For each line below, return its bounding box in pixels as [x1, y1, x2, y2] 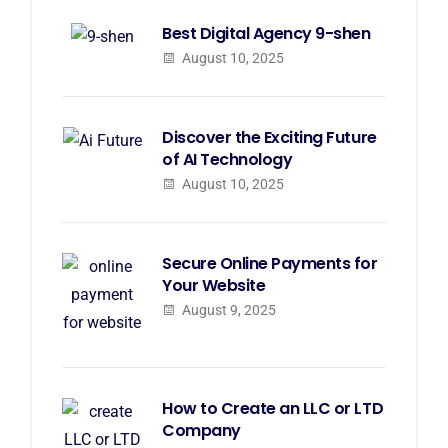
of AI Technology [162, 147, 293, 171]
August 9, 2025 [179, 301, 276, 318]
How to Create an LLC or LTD [162, 396, 384, 420]
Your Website [162, 273, 266, 297]
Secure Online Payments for [162, 251, 378, 275]
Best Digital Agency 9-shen [162, 21, 371, 45]
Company [162, 418, 241, 442]
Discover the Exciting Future [162, 125, 377, 149]
